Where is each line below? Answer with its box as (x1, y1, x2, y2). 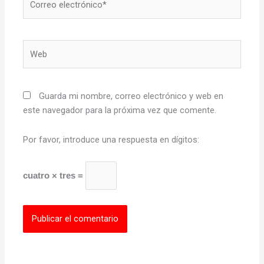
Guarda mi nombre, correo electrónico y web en (39, 91, 224, 102)
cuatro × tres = (23, 171, 86, 181)
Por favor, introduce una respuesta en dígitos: (23, 134, 200, 145)
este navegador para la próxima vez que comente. (23, 105, 217, 116)
